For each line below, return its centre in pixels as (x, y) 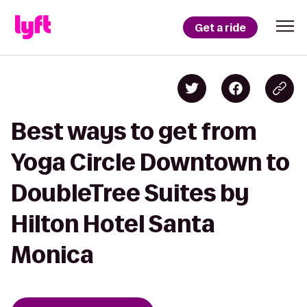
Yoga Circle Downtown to (150, 162)
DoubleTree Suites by (130, 193)
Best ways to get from (134, 131)
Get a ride (220, 27)
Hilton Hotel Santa (113, 224)
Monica (52, 255)
